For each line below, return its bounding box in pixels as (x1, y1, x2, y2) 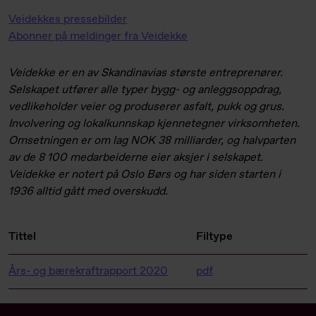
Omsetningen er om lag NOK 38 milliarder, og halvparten (8, 133, 296, 148)
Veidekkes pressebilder (8, 12, 127, 27)
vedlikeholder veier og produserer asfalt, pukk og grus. (8, 99, 284, 114)
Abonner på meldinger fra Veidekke (8, 29, 188, 44)
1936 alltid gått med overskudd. (8, 184, 168, 199)
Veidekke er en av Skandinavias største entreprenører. (8, 66, 283, 80)
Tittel (8, 229, 36, 244)
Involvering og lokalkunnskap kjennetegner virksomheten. (8, 116, 300, 131)
